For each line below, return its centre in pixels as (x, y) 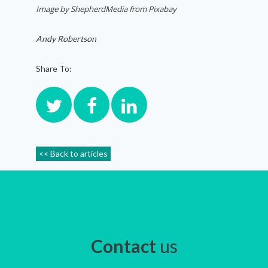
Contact (123, 246)
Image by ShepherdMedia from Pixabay (106, 9)
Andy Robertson (66, 39)
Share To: (54, 69)
